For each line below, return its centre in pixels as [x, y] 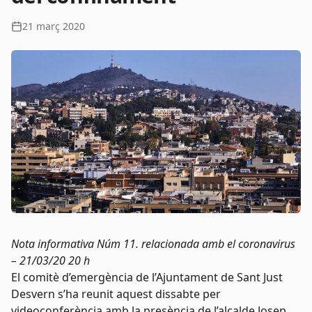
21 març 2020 [54, 26]
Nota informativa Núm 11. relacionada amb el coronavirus [153, 244]
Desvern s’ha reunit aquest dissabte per [116, 294]
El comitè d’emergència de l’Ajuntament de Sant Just [147, 277]
